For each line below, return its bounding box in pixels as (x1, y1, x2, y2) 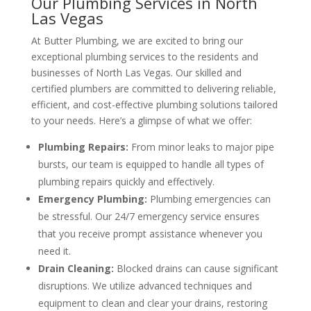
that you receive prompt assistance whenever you (37, 227, 262, 241)
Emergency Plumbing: (37, 192, 147, 206)
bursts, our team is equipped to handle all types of (37, 158, 264, 171)
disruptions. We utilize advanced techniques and (37, 279, 252, 293)
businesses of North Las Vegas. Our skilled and (31, 66, 242, 80)
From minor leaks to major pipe (128, 140, 274, 154)
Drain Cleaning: (37, 262, 114, 276)
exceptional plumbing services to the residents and (31, 50, 258, 64)
